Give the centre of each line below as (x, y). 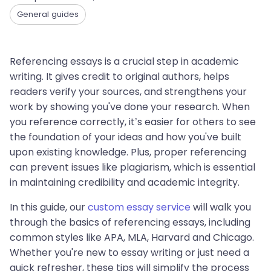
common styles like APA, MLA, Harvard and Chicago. (132, 237)
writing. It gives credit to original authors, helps (119, 77)
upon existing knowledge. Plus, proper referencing (128, 152)
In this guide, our (49, 207)
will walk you (221, 207)
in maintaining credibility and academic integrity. (125, 182)
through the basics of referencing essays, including (130, 222)
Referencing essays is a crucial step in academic (124, 61)
